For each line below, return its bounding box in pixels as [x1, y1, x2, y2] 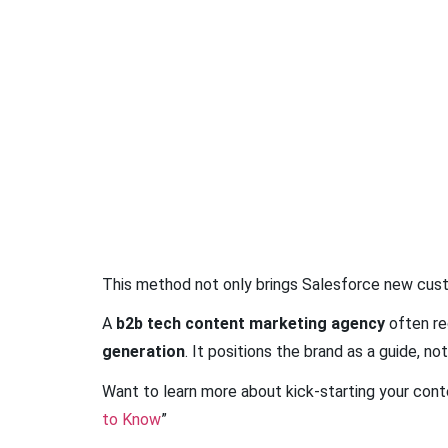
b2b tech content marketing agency [116, 314, 385, 334]
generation [102, 342, 185, 362]
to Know [102, 409, 161, 429]
